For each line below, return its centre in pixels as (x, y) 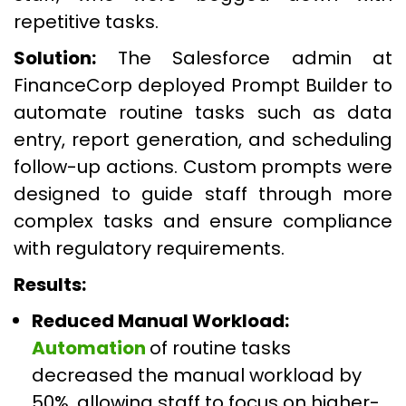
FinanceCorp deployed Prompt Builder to (203, 85)
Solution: (55, 58)
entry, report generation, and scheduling (203, 140)
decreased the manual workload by (197, 375)
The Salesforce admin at (244, 58)
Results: (50, 285)
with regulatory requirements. (149, 248)
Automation (91, 348)
